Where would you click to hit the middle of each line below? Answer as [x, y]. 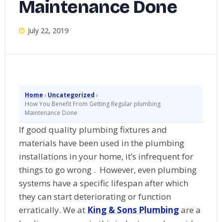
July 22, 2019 [48, 31]
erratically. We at [53, 210]
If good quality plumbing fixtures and [93, 129]
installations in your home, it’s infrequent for [106, 156]
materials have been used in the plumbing [101, 143]
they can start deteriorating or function [95, 196]
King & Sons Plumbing [133, 210]
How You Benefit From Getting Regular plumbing [92, 104]
